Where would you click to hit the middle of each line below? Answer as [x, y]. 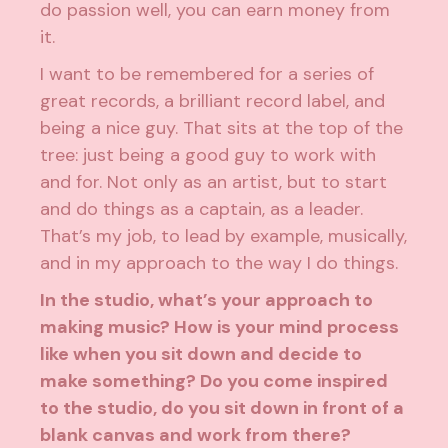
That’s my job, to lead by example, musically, [224, 236]
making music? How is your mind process [220, 327]
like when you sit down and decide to [201, 354]
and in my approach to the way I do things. [219, 263]
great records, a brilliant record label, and [213, 101]
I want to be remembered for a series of [207, 74]
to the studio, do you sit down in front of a [222, 408]
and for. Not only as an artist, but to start [214, 182]
